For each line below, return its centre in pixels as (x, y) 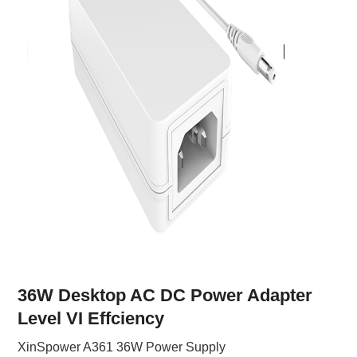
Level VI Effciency (91, 318)
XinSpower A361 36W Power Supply (122, 347)
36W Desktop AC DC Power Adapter (165, 295)
